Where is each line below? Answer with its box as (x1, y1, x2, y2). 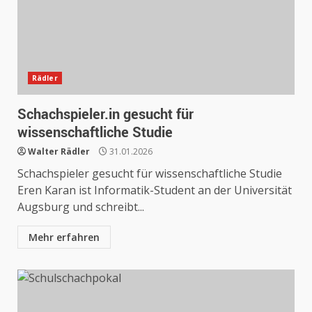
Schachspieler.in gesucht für (17, 104, 194, 123)
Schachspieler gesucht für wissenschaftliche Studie (17, 166, 282, 181)
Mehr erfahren (29, 231, 100, 244)
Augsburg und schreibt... (17, 199, 144, 214)
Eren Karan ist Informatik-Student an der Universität (17, 182, 292, 198)
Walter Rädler (28, 146, 90, 157)
